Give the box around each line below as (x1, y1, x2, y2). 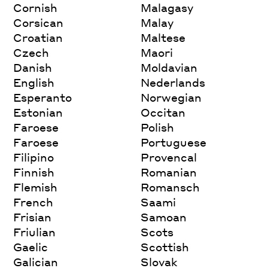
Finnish (13, 165, 55, 179)
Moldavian (141, 60, 198, 74)
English (13, 75, 55, 89)
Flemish (13, 179, 58, 194)
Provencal (141, 150, 197, 164)
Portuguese (141, 135, 207, 149)
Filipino (13, 150, 54, 164)
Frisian (13, 209, 52, 224)
